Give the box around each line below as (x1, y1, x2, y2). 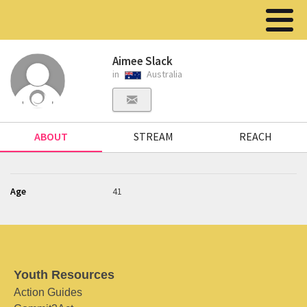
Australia (145, 68, 183, 80)
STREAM (133, 130, 173, 143)
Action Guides (14, 286, 82, 298)
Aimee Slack (112, 53, 173, 69)
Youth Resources (14, 268, 114, 282)
